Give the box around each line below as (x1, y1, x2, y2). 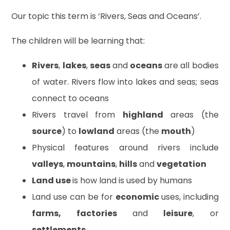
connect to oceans (32, 92, 109, 104)
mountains (67, 158, 116, 170)
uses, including (161, 190, 219, 203)
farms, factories (32, 207, 132, 219)
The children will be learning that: (11, 34, 145, 47)
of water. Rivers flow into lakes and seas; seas (32, 75, 219, 88)
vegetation (157, 158, 207, 170)
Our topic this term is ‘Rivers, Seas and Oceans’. (11, 10, 202, 22)
